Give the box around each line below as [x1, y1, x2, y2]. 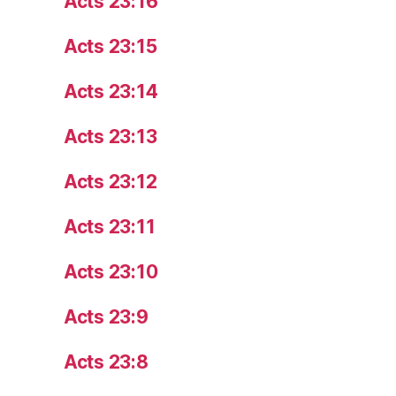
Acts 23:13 [64, 125, 157, 148]
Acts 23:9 [64, 305, 148, 328]
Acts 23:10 [64, 260, 158, 283]
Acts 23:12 [64, 170, 157, 193]
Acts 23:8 [64, 350, 148, 373]
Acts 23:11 [64, 215, 156, 238]
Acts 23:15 [64, 34, 157, 57]
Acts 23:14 [64, 80, 158, 103]
